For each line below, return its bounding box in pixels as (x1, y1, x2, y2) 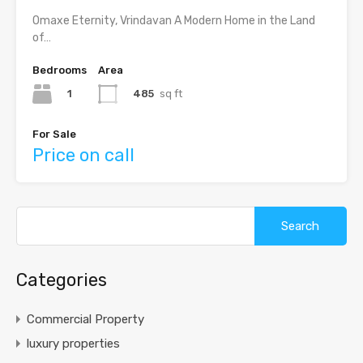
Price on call (32, 144, 135, 167)
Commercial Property (27, 312, 144, 327)
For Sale (32, 128, 76, 141)
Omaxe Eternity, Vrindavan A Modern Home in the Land (32, 14, 315, 28)
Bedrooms (32, 64, 87, 77)
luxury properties (27, 336, 120, 352)
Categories (16, 269, 107, 292)
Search (253, 206, 292, 221)
